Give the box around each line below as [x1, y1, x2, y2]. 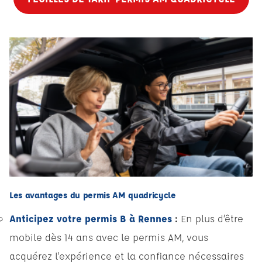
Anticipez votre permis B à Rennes [9, 212, 175, 225]
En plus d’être [178, 212, 243, 225]
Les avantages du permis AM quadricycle [9, 189, 176, 201]
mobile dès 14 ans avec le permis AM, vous [9, 231, 208, 244]
